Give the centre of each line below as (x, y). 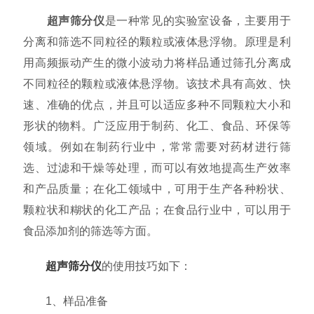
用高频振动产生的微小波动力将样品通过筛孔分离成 (157, 62)
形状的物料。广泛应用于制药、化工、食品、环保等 (157, 125)
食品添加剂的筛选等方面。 (91, 231)
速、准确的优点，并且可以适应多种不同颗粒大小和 (157, 104)
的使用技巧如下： (147, 266)
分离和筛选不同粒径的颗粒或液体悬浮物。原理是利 (157, 41)
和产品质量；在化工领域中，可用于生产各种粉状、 (157, 189)
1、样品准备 (66, 301)
